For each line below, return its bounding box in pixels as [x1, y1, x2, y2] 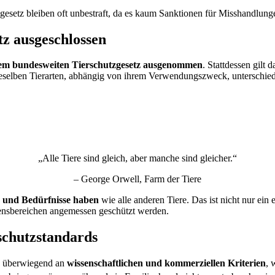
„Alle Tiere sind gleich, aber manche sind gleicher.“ [38, 153, 237, 164]
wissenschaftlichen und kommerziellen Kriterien [67, 258, 266, 269]
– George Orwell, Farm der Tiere [74, 174, 201, 185]
